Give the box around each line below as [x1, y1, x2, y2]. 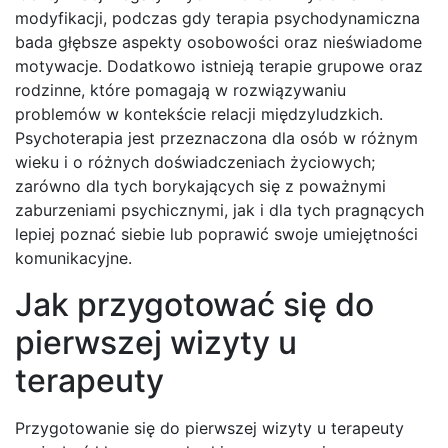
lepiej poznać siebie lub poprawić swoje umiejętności [15, 224, 418, 245]
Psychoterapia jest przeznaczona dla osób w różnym [15, 128, 418, 149]
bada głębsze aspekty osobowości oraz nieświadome [15, 32, 422, 53]
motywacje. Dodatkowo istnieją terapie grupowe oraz [15, 56, 423, 77]
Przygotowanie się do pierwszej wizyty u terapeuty [15, 418, 404, 439]
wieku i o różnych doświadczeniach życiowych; [15, 152, 375, 173]
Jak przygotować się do [15, 285, 374, 325]
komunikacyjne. [15, 248, 132, 269]
